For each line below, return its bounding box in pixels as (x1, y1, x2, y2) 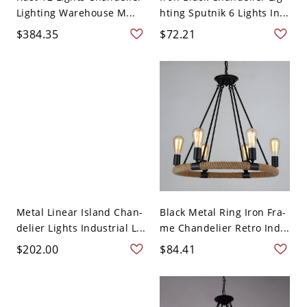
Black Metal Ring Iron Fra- (160, 206, 286, 219)
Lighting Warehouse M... (16, 5, 136, 19)
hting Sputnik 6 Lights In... (160, 5, 289, 19)
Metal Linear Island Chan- (16, 206, 143, 219)
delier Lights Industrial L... (16, 221, 146, 235)
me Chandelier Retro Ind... (160, 221, 290, 235)
